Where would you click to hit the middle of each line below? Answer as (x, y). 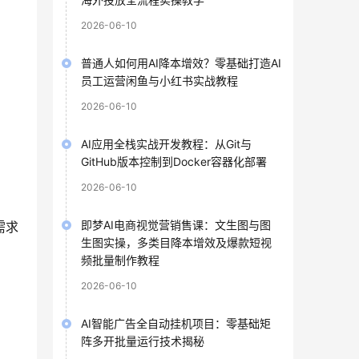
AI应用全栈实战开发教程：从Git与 (166, 143)
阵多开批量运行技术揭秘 (143, 341)
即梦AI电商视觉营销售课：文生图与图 (176, 224)
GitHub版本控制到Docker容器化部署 (174, 161)
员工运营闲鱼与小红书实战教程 (159, 80)
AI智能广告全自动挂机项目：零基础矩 (176, 323)
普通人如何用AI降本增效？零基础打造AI (181, 63)
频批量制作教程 (120, 260)
